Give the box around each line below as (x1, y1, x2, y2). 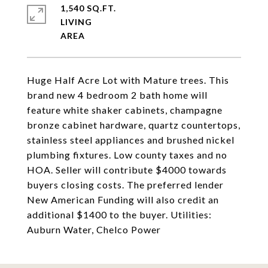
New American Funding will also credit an (27, 194, 219, 205)
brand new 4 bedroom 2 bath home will (27, 89, 208, 100)
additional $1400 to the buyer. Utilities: (27, 209, 212, 220)
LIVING (60, 17, 92, 27)
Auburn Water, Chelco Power (27, 224, 161, 235)
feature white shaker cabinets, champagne (27, 104, 223, 115)
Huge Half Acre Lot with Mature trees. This (27, 74, 229, 86)
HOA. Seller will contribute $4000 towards (27, 164, 227, 175)
